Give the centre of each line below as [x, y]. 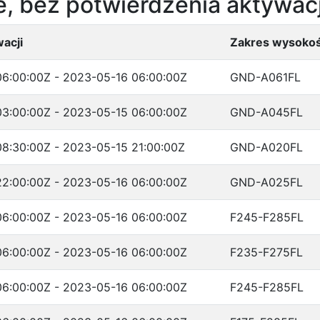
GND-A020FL [266, 147]
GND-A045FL [266, 112]
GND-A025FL [266, 182]
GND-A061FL [265, 77]
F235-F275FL [266, 252]
